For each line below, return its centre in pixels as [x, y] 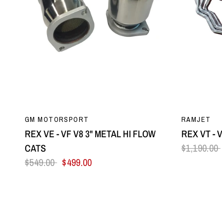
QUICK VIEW [98, 116]
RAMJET [196, 119]
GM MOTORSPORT [57, 119]
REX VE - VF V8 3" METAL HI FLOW [90, 134]
